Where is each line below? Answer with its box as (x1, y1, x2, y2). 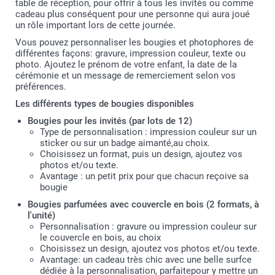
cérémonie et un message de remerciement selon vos (15, 70, 236, 81)
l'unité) (28, 210, 55, 221)
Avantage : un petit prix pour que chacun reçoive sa (40, 171, 249, 182)
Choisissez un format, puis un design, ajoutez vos (40, 149, 242, 160)
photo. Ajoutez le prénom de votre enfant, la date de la (15, 59, 237, 70)
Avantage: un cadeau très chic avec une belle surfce (40, 254, 252, 265)
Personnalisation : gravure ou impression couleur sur (40, 221, 257, 232)
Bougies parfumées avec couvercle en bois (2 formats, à (28, 199, 259, 210)
